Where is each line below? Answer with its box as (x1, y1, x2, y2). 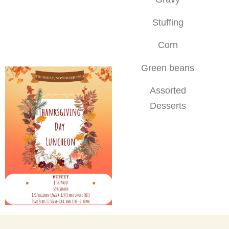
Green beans (141, 62, 195, 73)
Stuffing (152, 17, 184, 28)
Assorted (149, 85, 186, 96)
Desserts (149, 101, 186, 111)
